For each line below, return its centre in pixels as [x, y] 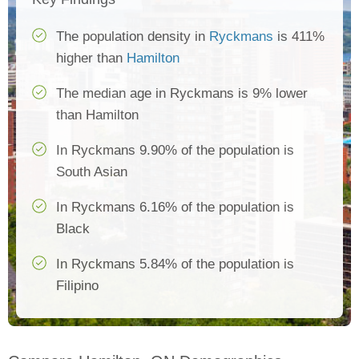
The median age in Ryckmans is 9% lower [182, 93]
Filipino [77, 286]
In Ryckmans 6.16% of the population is [175, 207]
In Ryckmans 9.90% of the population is [175, 150]
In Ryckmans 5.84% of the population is [175, 264]
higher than [91, 58]
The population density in [133, 36]
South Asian [92, 172]
